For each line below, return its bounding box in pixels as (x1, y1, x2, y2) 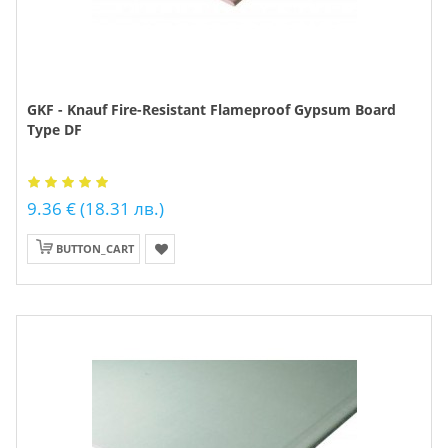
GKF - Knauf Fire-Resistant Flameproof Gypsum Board (27, 100, 396, 119)
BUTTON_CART (56, 241, 134, 256)
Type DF (27, 120, 82, 139)
